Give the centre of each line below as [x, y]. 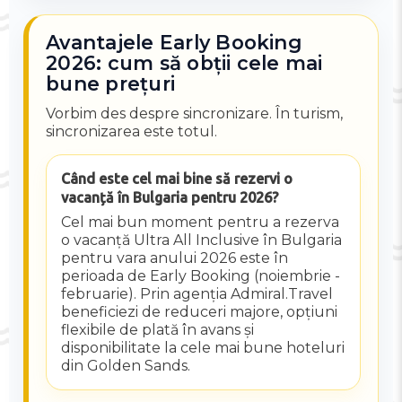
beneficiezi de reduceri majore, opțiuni [200, 311]
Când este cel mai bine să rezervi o [177, 178]
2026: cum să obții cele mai [184, 63]
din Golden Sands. [126, 365]
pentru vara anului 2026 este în [175, 258]
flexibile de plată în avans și [158, 329]
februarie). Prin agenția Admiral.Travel [197, 293]
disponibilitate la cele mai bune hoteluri [203, 347]
